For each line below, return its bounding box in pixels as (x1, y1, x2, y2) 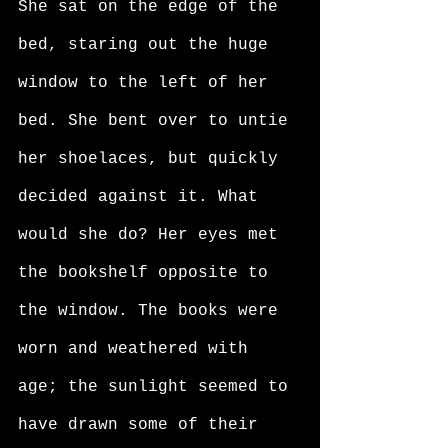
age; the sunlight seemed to (18, 378, 298, 396)
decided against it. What (18, 188, 268, 206)
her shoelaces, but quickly (18, 150, 288, 168)
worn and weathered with (18, 340, 258, 358)
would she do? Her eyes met (18, 226, 288, 244)
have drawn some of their (18, 416, 268, 434)
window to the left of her (18, 74, 278, 92)
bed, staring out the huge (18, 36, 278, 54)
